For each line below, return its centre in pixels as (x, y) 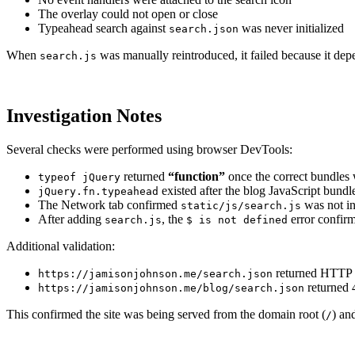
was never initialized (291, 29)
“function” (197, 177)
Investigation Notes (84, 116)
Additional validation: (61, 246)
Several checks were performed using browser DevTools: (149, 150)
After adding (71, 219)
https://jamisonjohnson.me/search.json (155, 274)
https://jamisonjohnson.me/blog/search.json (171, 288)
